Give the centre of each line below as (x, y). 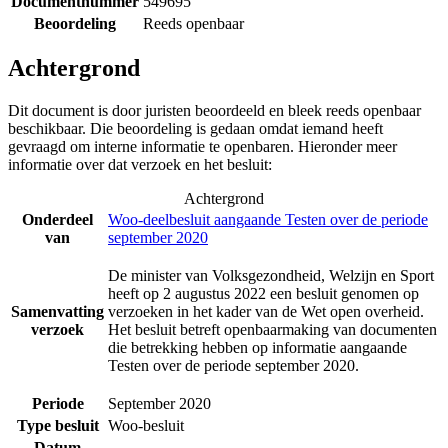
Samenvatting (57, 312)
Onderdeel (57, 220)
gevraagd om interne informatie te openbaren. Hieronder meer (202, 147)
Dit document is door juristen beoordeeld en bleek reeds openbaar (214, 111)
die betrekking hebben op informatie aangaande (257, 348)
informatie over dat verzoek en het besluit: (140, 165)
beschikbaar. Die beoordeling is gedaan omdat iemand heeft (195, 129)
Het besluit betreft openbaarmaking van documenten (272, 330)
